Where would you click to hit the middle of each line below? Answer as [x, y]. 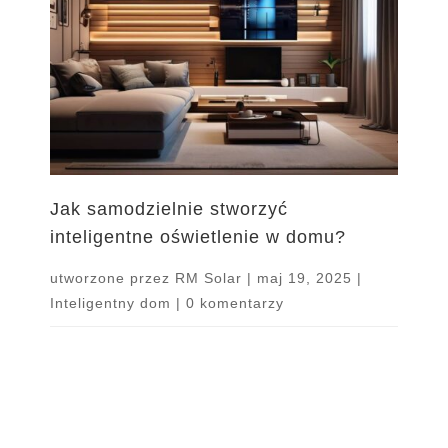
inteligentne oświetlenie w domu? [198, 236]
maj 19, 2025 [305, 277]
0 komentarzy [235, 302]
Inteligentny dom [111, 302]
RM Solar [209, 277]
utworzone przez [113, 277]
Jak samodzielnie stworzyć [169, 208]
